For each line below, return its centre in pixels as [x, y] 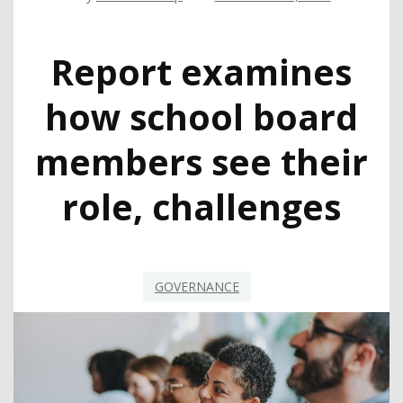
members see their [201, 161]
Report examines [201, 71]
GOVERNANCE [197, 286]
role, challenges [201, 206]
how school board [201, 116]
